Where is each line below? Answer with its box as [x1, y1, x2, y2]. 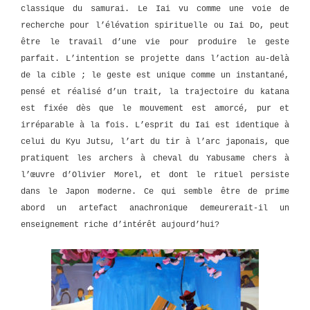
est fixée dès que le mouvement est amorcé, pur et [21, 104, 289, 114]
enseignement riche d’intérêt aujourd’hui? [21, 220, 219, 230]
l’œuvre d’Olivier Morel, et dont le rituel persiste [21, 170, 289, 181]
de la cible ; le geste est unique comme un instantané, [21, 71, 289, 81]
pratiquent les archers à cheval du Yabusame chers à [21, 154, 289, 164]
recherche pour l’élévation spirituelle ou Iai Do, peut [21, 21, 289, 31]
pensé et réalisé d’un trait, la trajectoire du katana [21, 87, 289, 98]
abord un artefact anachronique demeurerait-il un [21, 203, 289, 214]
